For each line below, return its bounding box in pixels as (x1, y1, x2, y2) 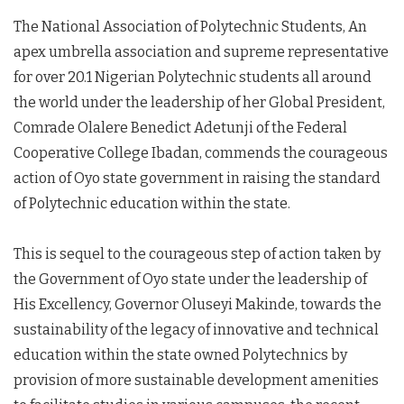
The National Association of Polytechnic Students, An (14, 18, 367, 35)
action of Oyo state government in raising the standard (14, 170, 381, 187)
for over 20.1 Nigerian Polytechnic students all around (14, 69, 372, 86)
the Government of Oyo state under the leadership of (14, 271, 367, 288)
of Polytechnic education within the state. (14, 195, 290, 212)
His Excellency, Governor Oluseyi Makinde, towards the (14, 296, 381, 313)
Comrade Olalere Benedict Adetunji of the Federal (14, 119, 347, 136)
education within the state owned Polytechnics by (14, 346, 347, 363)
